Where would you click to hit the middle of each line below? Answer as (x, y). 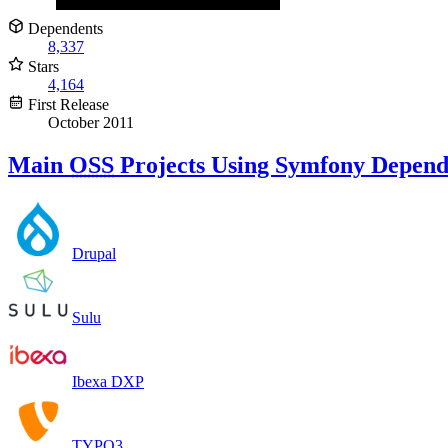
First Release (66, 104)
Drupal (94, 253)
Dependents (63, 28)
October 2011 (91, 122)
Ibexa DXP (108, 381)
